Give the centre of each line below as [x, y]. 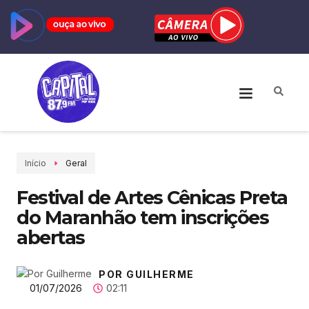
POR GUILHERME [147, 275]
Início [36, 163]
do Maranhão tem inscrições [142, 218]
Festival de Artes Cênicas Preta [152, 198]
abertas [51, 238]
